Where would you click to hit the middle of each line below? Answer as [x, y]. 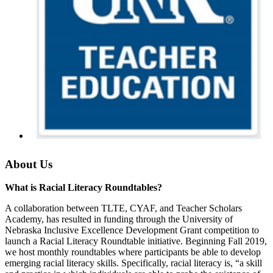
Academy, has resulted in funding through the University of [119, 219]
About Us [29, 164]
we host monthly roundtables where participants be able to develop [133, 252]
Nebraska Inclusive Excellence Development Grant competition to [132, 230]
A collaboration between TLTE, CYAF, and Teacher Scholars [123, 208]
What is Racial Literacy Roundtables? [83, 188]
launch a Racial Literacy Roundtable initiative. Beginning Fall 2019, [136, 241]
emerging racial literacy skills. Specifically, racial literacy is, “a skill [133, 263]
